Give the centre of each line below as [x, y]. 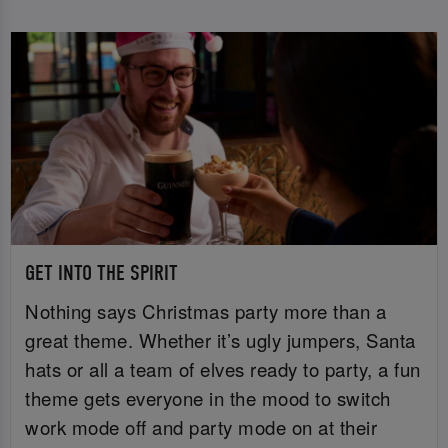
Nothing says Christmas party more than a [206, 310]
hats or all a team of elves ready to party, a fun [223, 368]
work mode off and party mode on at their [201, 426]
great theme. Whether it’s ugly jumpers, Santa [220, 339]
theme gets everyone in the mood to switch [208, 397]
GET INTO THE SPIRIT [102, 274]
